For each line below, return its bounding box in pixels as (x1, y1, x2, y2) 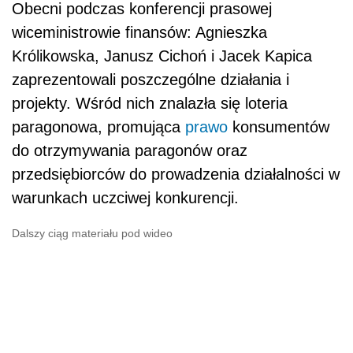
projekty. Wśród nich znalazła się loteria (12, 94, 288, 112)
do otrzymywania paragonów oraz (12, 141, 247, 159)
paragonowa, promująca (12, 117, 185, 136)
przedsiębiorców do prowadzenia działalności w (12, 165, 340, 183)
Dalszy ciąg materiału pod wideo (12, 226, 173, 240)
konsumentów (228, 117, 329, 136)
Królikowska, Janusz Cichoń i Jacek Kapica (12, 46, 312, 65)
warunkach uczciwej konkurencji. (12, 188, 239, 206)
